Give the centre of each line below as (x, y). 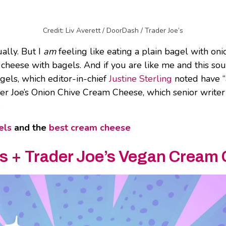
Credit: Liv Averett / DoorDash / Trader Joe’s (113, 30)
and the (30, 127)
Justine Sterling (140, 78)
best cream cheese (90, 127)
